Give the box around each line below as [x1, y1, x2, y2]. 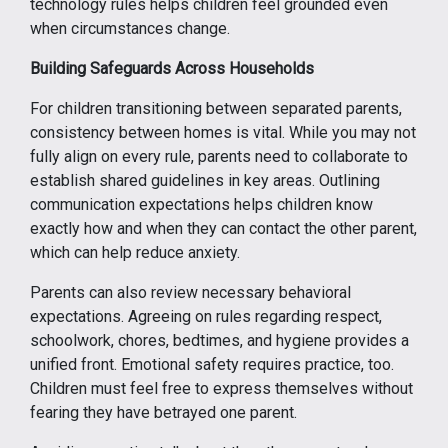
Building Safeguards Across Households [30, 59, 314, 78]
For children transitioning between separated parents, [30, 99, 402, 118]
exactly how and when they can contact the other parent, [30, 219, 417, 238]
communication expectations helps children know [30, 195, 373, 214]
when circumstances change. [30, 19, 230, 38]
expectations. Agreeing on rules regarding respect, [30, 307, 382, 326]
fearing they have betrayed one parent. [30, 403, 297, 422]
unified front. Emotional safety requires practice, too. [30, 355, 394, 374]
